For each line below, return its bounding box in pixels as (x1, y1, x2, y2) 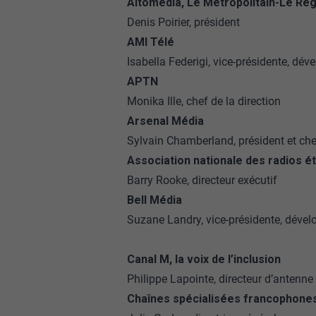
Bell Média (126, 193, 182, 207)
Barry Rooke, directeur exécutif (126, 174, 277, 187)
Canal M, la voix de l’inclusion (126, 253, 281, 266)
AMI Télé (126, 35, 174, 49)
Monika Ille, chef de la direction (126, 95, 281, 108)
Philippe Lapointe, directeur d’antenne (126, 272, 313, 286)
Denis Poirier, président (126, 16, 240, 29)
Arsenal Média (126, 114, 204, 128)
